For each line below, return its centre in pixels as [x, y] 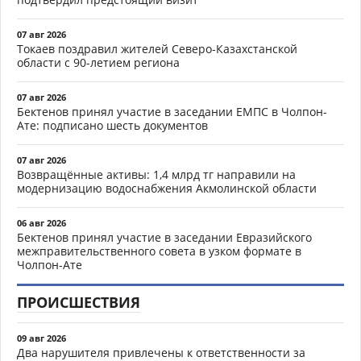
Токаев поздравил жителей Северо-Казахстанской [157, 49]
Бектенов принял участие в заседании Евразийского [164, 238]
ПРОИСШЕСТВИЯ [79, 303]
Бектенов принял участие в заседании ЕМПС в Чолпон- [172, 112]
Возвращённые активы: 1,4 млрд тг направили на [156, 175]
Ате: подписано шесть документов [112, 126]
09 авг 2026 [41, 338]
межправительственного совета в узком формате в [159, 251]
